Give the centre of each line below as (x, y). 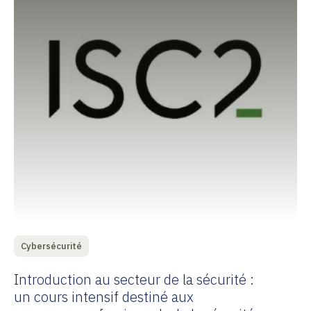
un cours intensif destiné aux (104, 297)
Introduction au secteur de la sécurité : (134, 279)
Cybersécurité (51, 246)
